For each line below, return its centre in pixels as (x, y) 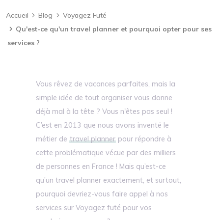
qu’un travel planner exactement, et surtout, (109, 180)
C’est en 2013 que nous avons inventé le (103, 125)
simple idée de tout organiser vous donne (104, 98)
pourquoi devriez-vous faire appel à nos (102, 194)
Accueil (17, 15)
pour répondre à (144, 139)
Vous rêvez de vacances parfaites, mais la (106, 84)
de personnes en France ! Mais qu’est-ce (101, 166)
